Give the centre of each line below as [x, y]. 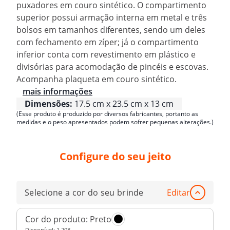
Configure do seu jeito [115, 157]
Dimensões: [49, 103]
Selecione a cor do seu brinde [84, 193]
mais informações [57, 91]
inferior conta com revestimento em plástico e [106, 54]
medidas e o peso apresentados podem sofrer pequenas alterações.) [115, 122]
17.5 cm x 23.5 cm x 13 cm [124, 103]
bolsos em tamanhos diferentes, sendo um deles [111, 30]
